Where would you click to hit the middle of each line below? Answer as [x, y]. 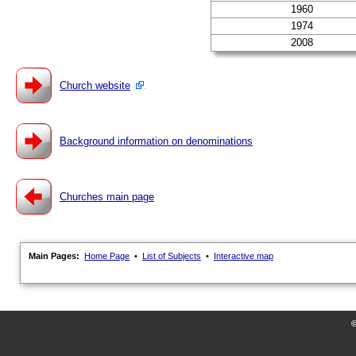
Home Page [107, 256]
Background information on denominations [156, 141]
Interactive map [244, 256]
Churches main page [107, 197]
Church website [95, 85]
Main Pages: [55, 256]
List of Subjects [172, 256]
